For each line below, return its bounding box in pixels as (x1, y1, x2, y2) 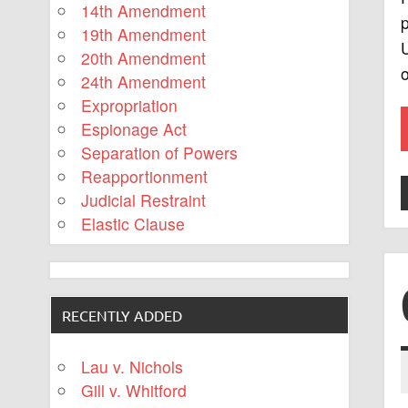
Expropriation (81, 94, 178, 117)
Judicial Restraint (81, 189, 207, 212)
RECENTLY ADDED (62, 305, 183, 324)
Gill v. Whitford (81, 378, 188, 402)
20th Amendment (81, 46, 207, 70)
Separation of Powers (81, 141, 239, 165)
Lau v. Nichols (81, 354, 184, 378)
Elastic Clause (81, 212, 186, 236)
